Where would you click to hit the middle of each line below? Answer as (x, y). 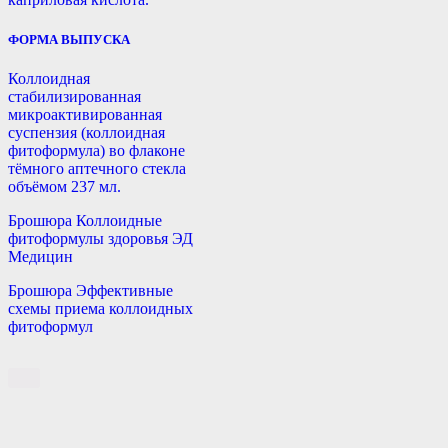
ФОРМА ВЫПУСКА (69, 39)
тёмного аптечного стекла (97, 168)
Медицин (40, 256)
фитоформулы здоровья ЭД (100, 238)
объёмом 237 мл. (64, 186)
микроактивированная (85, 114)
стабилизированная (74, 96)
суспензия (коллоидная (86, 132)
